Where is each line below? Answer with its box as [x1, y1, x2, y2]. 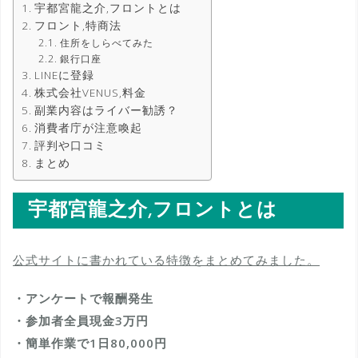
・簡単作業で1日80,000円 [13, 334, 167, 351]
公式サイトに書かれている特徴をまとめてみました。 [13, 251, 320, 268]
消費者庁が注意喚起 [34, 121, 142, 136]
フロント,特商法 [34, 18, 121, 34]
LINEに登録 [34, 68, 94, 83]
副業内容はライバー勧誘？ [34, 103, 178, 118]
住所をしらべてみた [59, 36, 153, 50]
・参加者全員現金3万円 [13, 312, 149, 328]
